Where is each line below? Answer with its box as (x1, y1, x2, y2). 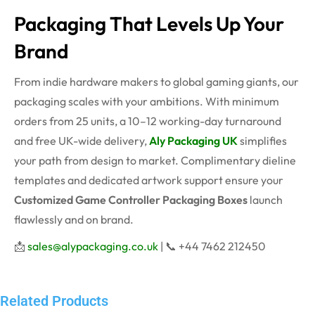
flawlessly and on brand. (14, 212, 134, 227)
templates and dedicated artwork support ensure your (14, 173, 283, 188)
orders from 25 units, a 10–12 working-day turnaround (14, 114, 281, 129)
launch (247, 193, 283, 207)
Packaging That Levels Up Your (14, 11, 284, 37)
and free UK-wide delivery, (14, 134, 149, 148)
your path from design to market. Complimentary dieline (14, 153, 296, 168)
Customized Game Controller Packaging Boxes (14, 193, 247, 207)
